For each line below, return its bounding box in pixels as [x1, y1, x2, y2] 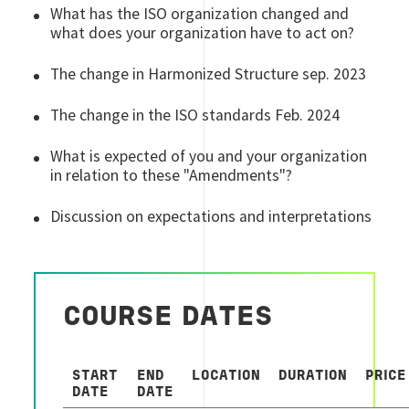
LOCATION [192, 371, 261, 383]
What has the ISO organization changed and [50, 4, 350, 24]
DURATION [278, 371, 348, 383]
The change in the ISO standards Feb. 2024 [50, 105, 341, 125]
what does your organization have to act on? [50, 23, 355, 43]
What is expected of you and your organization [50, 146, 368, 166]
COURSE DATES [63, 306, 274, 330]
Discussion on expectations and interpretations [50, 206, 372, 226]
